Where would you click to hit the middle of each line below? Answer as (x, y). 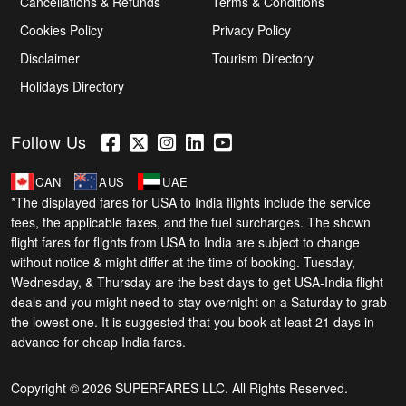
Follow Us (57, 141)
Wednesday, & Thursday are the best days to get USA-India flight (198, 281)
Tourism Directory (262, 58)
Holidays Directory (72, 86)
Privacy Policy (251, 29)
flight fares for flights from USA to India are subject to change (186, 242)
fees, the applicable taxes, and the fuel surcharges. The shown (191, 222)
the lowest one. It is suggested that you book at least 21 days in (193, 321)
